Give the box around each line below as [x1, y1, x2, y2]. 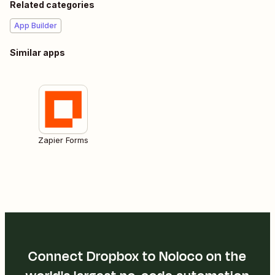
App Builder [14, 20, 57, 30]
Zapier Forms [38, 134, 88, 145]
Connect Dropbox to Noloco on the [28, 246, 247, 266]
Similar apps [10, 47, 65, 58]
